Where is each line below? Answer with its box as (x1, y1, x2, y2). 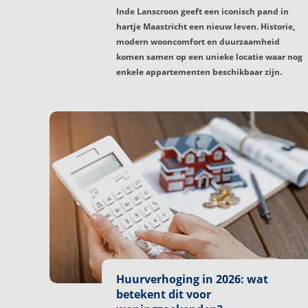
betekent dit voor (116, 287, 211, 302)
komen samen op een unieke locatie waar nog (116, 50, 302, 63)
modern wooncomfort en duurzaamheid (116, 35, 280, 47)
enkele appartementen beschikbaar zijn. (116, 65, 282, 78)
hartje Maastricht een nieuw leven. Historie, (116, 20, 295, 32)
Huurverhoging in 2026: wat (116, 272, 268, 287)
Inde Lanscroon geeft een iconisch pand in (116, 5, 289, 17)
